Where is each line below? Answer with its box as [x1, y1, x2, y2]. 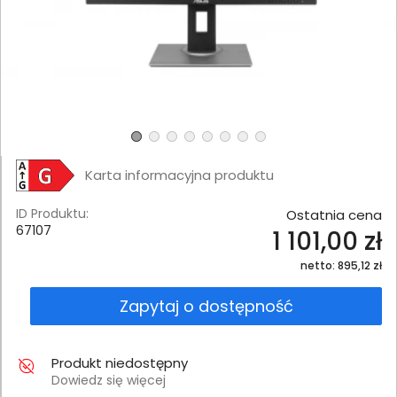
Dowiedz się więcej [51, 370, 166, 389]
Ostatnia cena [286, 205, 382, 224]
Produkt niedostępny [51, 353, 188, 372]
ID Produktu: [16, 204, 89, 222]
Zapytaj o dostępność [119, 294, 293, 317]
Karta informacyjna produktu [84, 166, 274, 185]
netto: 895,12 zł [300, 257, 382, 273]
